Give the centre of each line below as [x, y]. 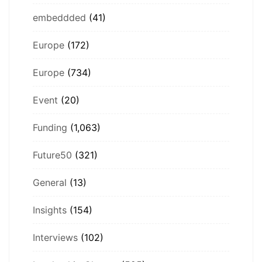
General [50, 182]
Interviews [55, 237]
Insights [50, 210]
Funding [50, 127]
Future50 [52, 155]
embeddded [59, 17]
